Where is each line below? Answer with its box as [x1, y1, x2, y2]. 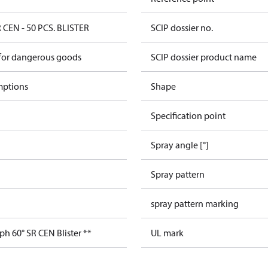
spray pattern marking [151, 197, 239, 209]
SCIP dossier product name [151, 51, 257, 63]
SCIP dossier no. [151, 22, 213, 33]
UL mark [151, 227, 184, 239]
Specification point [151, 109, 226, 121]
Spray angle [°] [151, 139, 209, 151]
